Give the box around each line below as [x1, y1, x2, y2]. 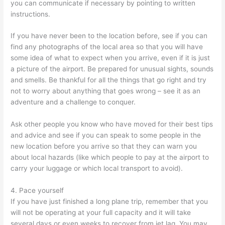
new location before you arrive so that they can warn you [11, 142, 197, 151]
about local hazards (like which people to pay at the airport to [11, 153, 209, 162]
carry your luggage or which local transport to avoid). [11, 164, 183, 173]
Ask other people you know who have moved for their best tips [11, 120, 213, 129]
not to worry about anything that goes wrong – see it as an [11, 87, 201, 95]
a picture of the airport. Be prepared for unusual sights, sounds [11, 65, 214, 73]
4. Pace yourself [11, 186, 64, 195]
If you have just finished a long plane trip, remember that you [11, 197, 208, 206]
